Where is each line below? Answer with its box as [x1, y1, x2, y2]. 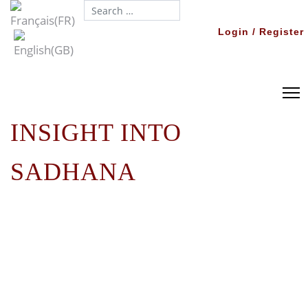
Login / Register [218, 25, 305, 37]
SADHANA [10, 158, 136, 186]
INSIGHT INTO [10, 119, 181, 146]
